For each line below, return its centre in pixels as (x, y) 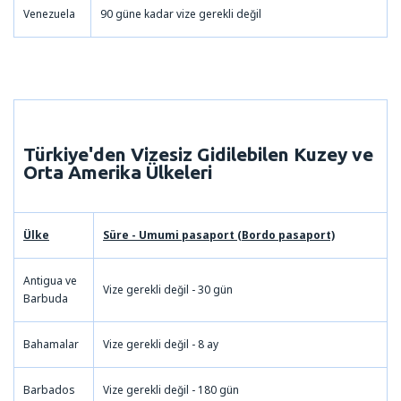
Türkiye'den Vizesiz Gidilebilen (158, 154)
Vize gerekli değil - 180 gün (171, 389)
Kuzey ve (333, 154)
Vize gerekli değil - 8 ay (161, 344)
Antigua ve (50, 280)
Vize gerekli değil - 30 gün (168, 289)
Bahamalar (51, 344)
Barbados (49, 389)
